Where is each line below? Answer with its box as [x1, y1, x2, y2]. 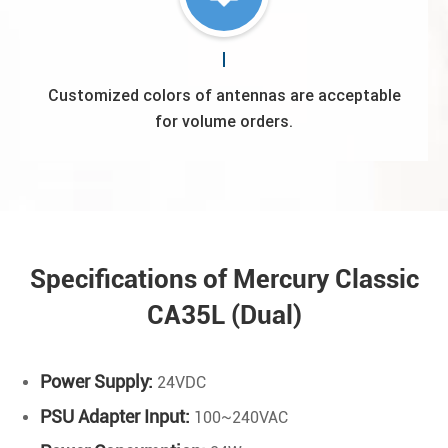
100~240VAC [194, 408, 288, 428]
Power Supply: [40, 371, 153, 393]
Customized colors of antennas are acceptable [47, 85, 401, 106]
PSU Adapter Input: [40, 406, 194, 428]
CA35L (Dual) [146, 300, 302, 331]
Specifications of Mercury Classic [29, 264, 419, 295]
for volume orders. [155, 111, 293, 132]
